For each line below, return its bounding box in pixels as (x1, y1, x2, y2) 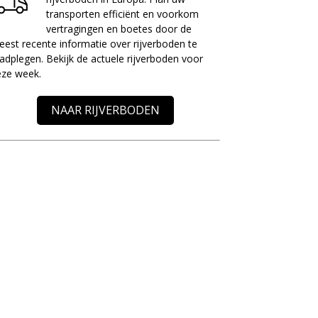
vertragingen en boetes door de (46, 21, 192, 35)
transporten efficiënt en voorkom (46, 6, 199, 21)
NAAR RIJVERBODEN (50, 102, 160, 118)
